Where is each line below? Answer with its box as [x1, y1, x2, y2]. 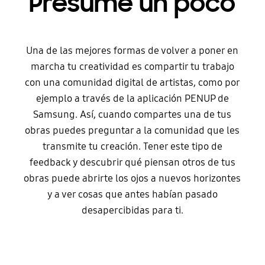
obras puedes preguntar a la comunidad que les [25, 124, 240, 137]
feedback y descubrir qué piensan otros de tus [29, 156, 235, 169]
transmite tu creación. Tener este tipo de [42, 140, 222, 153]
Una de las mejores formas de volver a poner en [26, 44, 239, 57]
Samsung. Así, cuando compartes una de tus [33, 108, 232, 121]
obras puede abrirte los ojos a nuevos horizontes [24, 172, 241, 185]
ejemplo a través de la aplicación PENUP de [35, 92, 229, 105]
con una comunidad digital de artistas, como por [24, 76, 240, 89]
